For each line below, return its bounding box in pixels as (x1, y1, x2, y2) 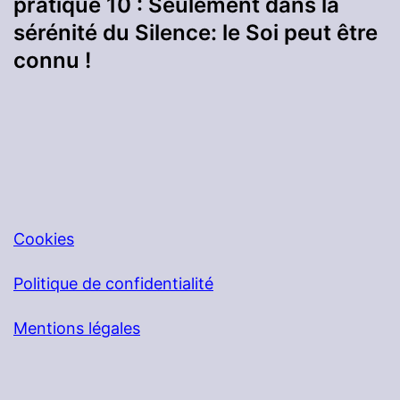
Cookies (13, 229, 74, 249)
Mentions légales (13, 319, 140, 338)
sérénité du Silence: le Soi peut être (13, 20, 378, 46)
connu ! (13, 47, 91, 74)
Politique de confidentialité (13, 274, 213, 294)
